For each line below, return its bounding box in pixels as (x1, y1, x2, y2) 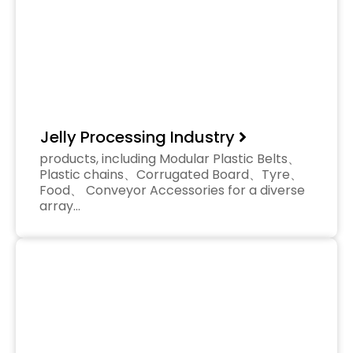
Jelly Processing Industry (40, 125, 235, 148)
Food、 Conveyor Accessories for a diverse (39, 180, 305, 199)
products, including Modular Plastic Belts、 (39, 149, 300, 168)
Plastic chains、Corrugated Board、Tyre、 (39, 165, 303, 184)
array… (39, 196, 80, 215)
